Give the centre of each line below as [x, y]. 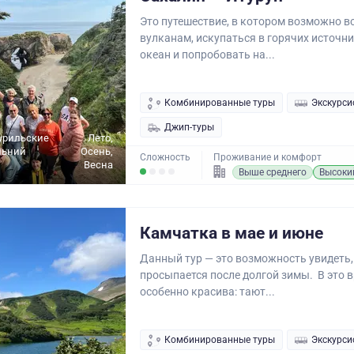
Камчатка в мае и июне [232, 233]
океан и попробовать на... [207, 55]
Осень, [97, 151]
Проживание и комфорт [267, 157]
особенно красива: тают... [207, 292]
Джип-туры [189, 127]
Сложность [165, 157]
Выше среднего [273, 172]
